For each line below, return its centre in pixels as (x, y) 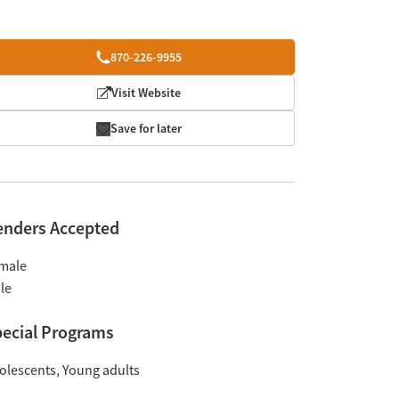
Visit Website (147, 93)
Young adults (101, 370)
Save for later (147, 128)
